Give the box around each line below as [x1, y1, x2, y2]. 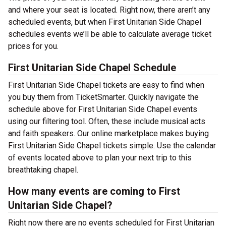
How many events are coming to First [8, 185, 180, 197]
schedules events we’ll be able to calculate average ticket [8, 29, 211, 39]
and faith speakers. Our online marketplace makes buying [8, 129, 209, 138]
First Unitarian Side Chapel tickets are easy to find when [8, 80, 204, 90]
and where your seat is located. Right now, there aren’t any [8, 5, 210, 15]
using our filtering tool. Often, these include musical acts [8, 117, 205, 126]
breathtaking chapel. [8, 165, 78, 175]
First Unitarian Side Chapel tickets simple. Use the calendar [8, 141, 216, 150]
